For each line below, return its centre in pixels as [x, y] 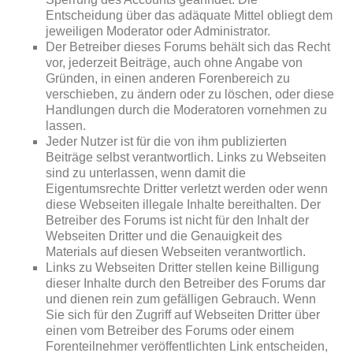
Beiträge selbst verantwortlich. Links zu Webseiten [186, 157]
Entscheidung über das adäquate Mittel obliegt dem [190, 15]
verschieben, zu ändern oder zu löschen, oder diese [190, 94]
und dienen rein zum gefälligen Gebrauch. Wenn [181, 299]
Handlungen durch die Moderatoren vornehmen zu [187, 110]
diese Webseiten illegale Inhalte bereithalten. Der [184, 204]
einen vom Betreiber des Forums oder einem [170, 331]
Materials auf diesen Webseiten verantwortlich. [176, 252]
